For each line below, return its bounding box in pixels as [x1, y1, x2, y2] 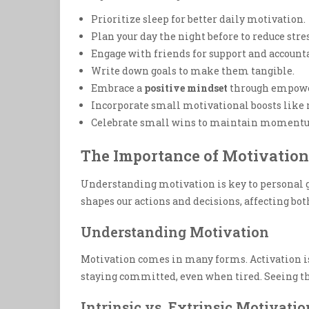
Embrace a [91, 81, 144, 95]
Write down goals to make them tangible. [91, 64, 295, 78]
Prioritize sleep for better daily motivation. [91, 12, 306, 26]
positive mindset [144, 81, 228, 95]
